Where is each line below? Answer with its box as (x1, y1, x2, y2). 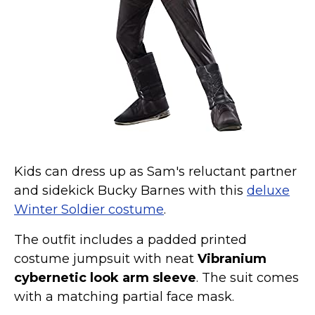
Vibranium (198, 250, 266, 266)
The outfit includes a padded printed (14, 231, 247, 247)
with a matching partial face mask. (14, 288, 234, 304)
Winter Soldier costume (14, 201, 164, 217)
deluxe (247, 182, 290, 198)
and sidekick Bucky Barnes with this (14, 182, 247, 198)
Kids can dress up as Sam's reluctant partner (14, 163, 297, 179)
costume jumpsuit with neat (14, 250, 198, 266)
